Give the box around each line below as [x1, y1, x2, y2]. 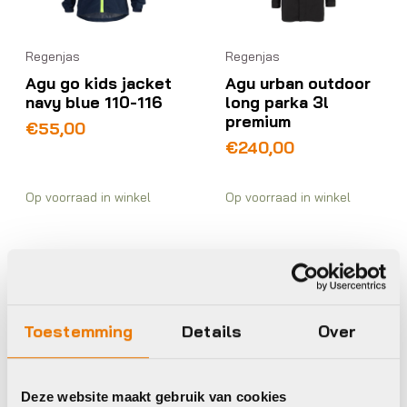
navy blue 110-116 [25, 92, 163, 113]
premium [225, 111, 292, 132]
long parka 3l [225, 92, 330, 113]
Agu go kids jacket [25, 73, 172, 94]
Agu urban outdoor [225, 73, 372, 94]
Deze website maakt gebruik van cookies [21, 388, 287, 404]
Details [182, 320, 242, 342]
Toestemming [24, 320, 134, 342]
